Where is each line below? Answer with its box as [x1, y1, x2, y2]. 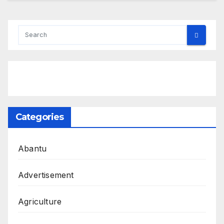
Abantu [18, 143, 47, 154]
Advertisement [18, 170, 74, 180]
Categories [15, 111, 63, 123]
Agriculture [18, 196, 62, 207]
